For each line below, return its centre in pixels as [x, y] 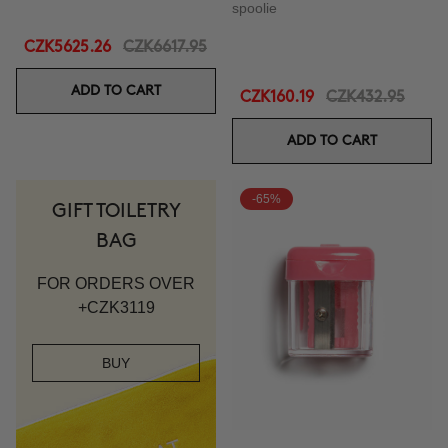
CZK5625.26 [67, 47]
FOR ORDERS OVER [116, 283]
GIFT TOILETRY [116, 211]
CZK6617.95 [165, 47]
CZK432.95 [365, 97]
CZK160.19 [277, 97]
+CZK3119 [116, 307]
